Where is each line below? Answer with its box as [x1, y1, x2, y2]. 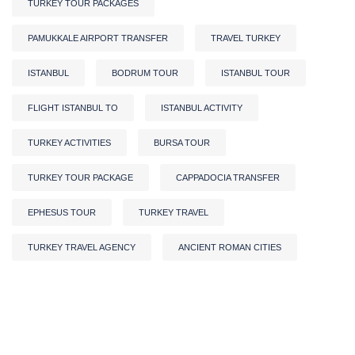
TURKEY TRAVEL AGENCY [28, 242, 136, 252]
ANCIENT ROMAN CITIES [178, 242, 281, 252]
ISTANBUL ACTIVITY [161, 102, 242, 113]
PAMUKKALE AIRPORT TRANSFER [28, 32, 168, 43]
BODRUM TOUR [112, 67, 178, 78]
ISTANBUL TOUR [221, 67, 290, 78]
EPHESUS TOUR [28, 207, 96, 217]
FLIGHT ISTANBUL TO [28, 102, 118, 113]
